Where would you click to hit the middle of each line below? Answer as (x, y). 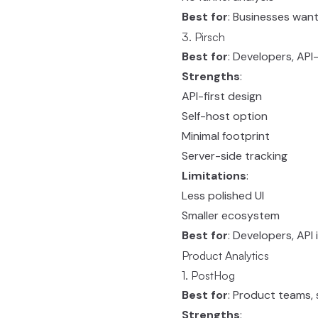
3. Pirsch (203, 37)
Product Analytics (225, 256)
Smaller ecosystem (231, 215)
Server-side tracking (235, 156)
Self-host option (225, 116)
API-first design (222, 96)
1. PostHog (208, 275)
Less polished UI (223, 196)
